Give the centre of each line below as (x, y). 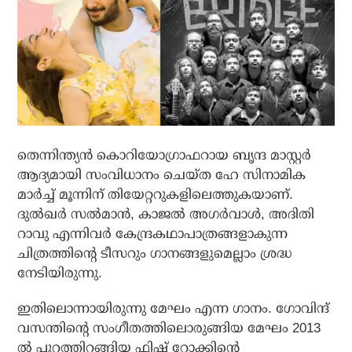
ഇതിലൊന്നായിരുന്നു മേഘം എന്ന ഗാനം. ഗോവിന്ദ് (174, 309)
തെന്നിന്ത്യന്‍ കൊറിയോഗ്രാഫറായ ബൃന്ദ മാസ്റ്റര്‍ (165, 156)
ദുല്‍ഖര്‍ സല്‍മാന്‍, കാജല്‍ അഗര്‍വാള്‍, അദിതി (166, 214)
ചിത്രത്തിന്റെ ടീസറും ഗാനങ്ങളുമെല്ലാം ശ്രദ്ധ (155, 254)
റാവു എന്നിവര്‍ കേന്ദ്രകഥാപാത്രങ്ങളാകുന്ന (153, 234)
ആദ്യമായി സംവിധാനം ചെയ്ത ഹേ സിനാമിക (162, 175)
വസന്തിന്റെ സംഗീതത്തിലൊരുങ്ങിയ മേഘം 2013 (169, 328)
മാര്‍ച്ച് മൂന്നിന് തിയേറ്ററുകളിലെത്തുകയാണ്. (156, 195)
